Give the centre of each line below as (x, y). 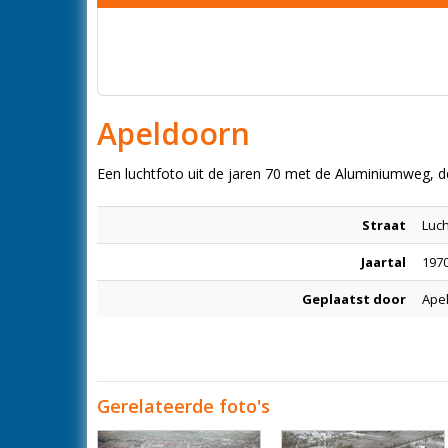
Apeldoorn (173, 133)
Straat (384, 225)
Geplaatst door (354, 299)
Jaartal (383, 262)
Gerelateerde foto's (183, 406)
